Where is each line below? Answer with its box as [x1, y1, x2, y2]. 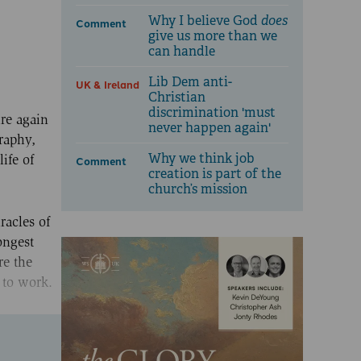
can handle [148, 43, 215, 60]
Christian [148, 89, 205, 106]
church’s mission [148, 180, 247, 198]
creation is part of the [148, 165, 281, 183]
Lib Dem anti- [148, 73, 232, 91]
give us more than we [148, 27, 277, 45]
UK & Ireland [76, 76, 139, 92]
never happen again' [148, 119, 271, 137]
